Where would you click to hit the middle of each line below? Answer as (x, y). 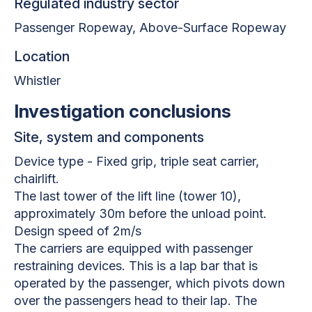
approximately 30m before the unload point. (140, 213)
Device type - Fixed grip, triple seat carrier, (136, 161)
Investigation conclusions (123, 111)
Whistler (37, 80)
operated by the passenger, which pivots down (149, 283)
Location (42, 56)
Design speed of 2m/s (78, 231)
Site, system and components (109, 137)
